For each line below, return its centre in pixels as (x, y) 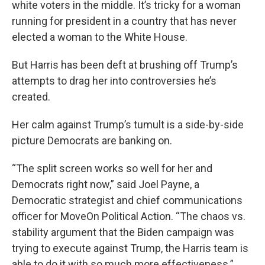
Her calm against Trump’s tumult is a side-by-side (128, 125)
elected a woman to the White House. (100, 37)
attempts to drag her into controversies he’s (114, 81)
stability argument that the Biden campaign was (123, 232)
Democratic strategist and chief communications (127, 200)
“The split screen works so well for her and (112, 168)
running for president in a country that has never (124, 21)
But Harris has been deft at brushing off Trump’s (125, 65)
